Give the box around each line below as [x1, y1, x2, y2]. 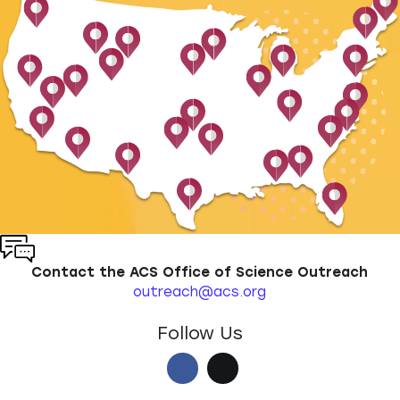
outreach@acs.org [133, 284, 267, 301]
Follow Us [157, 322, 243, 345]
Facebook [181, 360, 280, 378]
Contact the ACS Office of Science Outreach [31, 264, 369, 281]
